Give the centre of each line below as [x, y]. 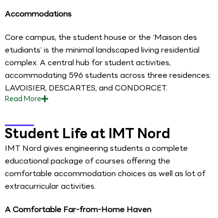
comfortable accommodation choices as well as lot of [105, 174]
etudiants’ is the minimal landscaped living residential [102, 50]
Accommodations [38, 14]
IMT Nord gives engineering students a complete [96, 148]
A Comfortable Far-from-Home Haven [78, 209]
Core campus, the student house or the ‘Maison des [101, 37]
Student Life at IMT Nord [88, 134]
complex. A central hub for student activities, [88, 62]
